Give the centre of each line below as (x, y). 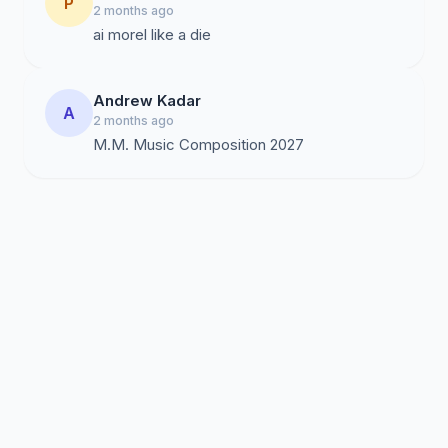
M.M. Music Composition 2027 (198, 144)
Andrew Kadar (147, 100)
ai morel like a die (152, 34)
